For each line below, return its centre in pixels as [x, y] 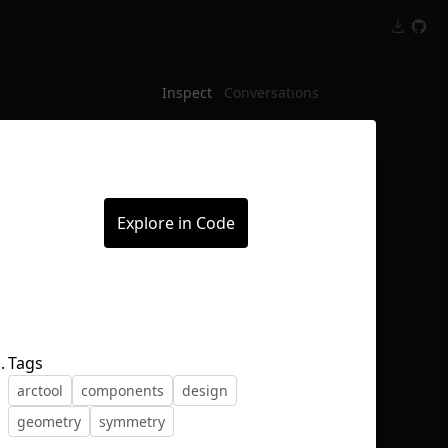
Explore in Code [176, 223]
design [205, 390]
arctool [40, 390]
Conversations [271, 92]
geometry [49, 421]
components [122, 390]
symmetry [132, 421]
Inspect [187, 92]
